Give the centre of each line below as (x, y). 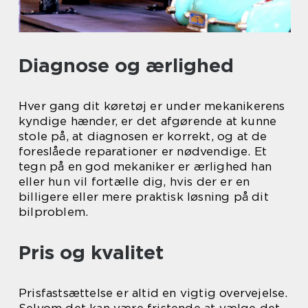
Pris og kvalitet (91, 252)
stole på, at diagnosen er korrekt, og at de (143, 136)
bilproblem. (54, 212)
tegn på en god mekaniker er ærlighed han (145, 166)
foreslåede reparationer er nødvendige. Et (143, 151)
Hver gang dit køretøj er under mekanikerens (152, 106)
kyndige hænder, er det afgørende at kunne (148, 121)
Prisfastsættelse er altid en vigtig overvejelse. (153, 293)
